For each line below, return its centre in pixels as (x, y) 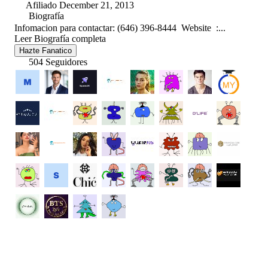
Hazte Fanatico (45, 51)
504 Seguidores (58, 62)
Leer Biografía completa (60, 39)
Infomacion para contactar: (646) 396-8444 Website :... (120, 28)
